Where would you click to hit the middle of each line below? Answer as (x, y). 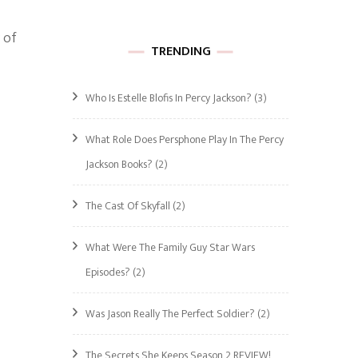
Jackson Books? (119, 164)
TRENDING (181, 52)
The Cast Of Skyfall (128, 206)
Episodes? (108, 272)
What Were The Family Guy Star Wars (170, 247)
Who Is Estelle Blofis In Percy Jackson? (169, 98)
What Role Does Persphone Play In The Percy (185, 139)
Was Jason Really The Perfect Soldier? (170, 314)
